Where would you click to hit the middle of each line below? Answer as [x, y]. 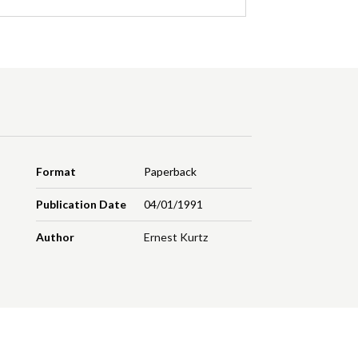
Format [56, 172]
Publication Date [82, 205]
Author [56, 237]
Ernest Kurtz [175, 237]
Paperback [170, 172]
